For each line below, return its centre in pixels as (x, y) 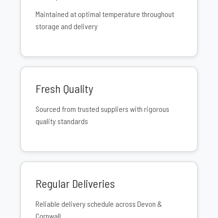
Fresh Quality (64, 89)
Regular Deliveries (75, 183)
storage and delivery (67, 26)
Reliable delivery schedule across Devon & (99, 204)
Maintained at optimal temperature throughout (105, 14)
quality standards (62, 121)
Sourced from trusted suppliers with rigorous (102, 109)
